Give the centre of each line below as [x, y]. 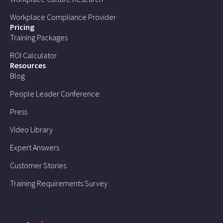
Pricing [22, 27]
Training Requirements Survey [59, 183]
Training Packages [39, 37]
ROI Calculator [33, 55]
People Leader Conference [55, 93]
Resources [28, 65]
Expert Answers [35, 147]
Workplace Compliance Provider [63, 17]
